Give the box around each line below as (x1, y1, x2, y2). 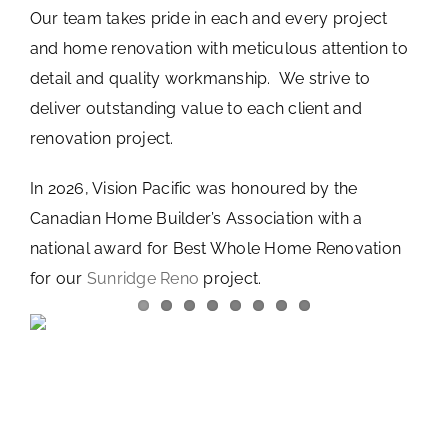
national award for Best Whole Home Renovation (29, 238, 402, 258)
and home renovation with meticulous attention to (29, 38, 408, 58)
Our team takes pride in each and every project (29, 8, 388, 28)
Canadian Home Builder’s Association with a (29, 208, 363, 228)
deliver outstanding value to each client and (29, 98, 362, 118)
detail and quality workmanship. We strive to (29, 68, 371, 88)
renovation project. (29, 128, 174, 148)
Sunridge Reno (86, 268, 200, 288)
